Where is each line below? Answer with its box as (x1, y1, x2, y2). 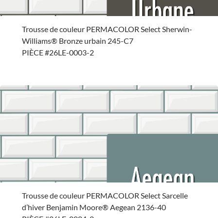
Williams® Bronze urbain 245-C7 (21, 36, 133, 46)
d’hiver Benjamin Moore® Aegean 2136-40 (21, 202, 166, 212)
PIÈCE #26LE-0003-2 (21, 48, 94, 57)
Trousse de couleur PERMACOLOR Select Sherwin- (21, 24, 192, 34)
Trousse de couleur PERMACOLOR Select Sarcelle (21, 191, 188, 200)
